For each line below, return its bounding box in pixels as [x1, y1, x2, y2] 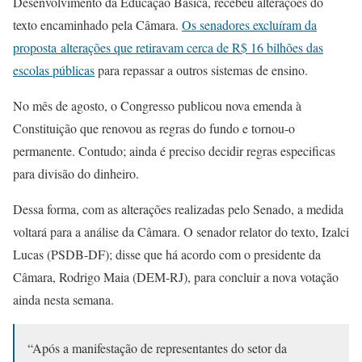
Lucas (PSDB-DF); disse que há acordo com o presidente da [13, 246, 321, 263]
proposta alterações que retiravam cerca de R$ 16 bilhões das [13, 39, 323, 56]
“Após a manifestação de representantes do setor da [27, 339, 287, 356]
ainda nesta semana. [13, 291, 114, 308]
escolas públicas [13, 61, 95, 78]
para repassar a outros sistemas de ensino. [95, 61, 308, 78]
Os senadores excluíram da [182, 16, 317, 33]
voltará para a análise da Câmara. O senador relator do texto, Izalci [13, 223, 349, 240]
